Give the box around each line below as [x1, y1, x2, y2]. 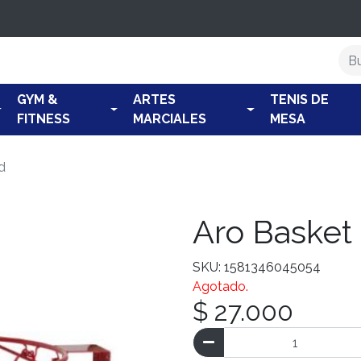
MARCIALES [133, 111, 207, 127]
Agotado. [193, 279, 248, 294]
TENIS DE [269, 92, 329, 107]
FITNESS [17, 111, 71, 127]
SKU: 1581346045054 [193, 259, 321, 275]
